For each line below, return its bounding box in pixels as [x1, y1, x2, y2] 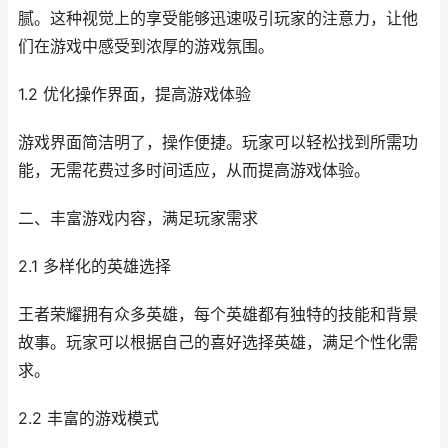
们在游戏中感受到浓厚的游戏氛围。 [18, 37, 274, 56]
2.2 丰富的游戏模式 [18, 409, 159, 428]
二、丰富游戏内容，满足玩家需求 [18, 209, 258, 228]
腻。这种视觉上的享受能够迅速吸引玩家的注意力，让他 [18, 9, 418, 28]
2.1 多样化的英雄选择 [18, 257, 171, 276]
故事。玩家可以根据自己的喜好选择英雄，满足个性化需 [18, 333, 418, 352]
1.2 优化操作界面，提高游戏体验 [18, 85, 251, 104]
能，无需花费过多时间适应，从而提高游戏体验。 [18, 161, 370, 180]
